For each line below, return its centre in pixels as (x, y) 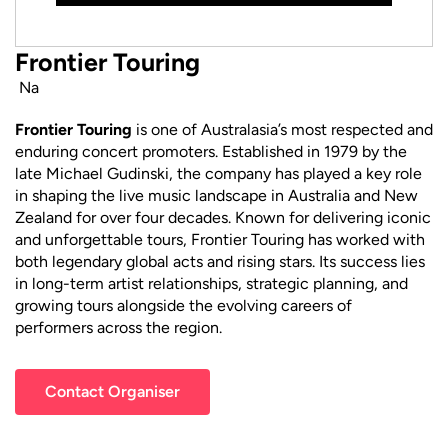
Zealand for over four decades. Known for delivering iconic (223, 217)
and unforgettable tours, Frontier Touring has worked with (220, 239)
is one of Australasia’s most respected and (282, 129)
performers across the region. (118, 327)
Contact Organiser (112, 391)
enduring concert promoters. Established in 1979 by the (211, 151)
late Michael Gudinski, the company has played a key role (218, 173)
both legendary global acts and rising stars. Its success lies (220, 261)
